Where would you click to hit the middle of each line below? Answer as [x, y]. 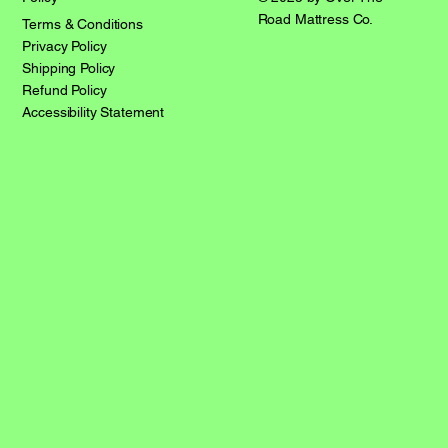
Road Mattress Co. [315, 19]
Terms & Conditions [82, 24]
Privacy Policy [64, 46]
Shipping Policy [69, 68]
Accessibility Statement [93, 112]
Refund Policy [64, 90]
